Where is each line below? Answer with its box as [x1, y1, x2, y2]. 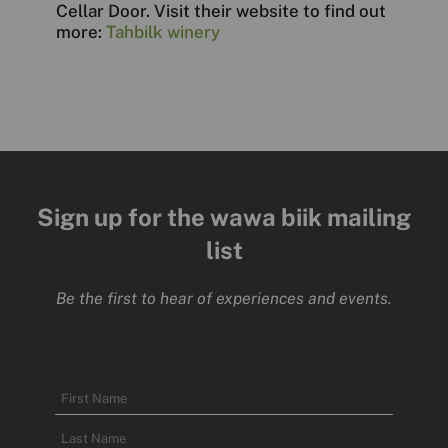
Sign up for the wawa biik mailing [37, 203, 411, 232]
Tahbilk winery [106, 22, 221, 43]
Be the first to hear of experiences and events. [56, 288, 392, 308]
